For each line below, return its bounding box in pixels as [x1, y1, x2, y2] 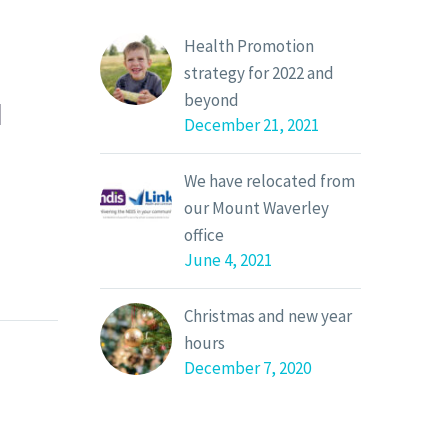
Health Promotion [184, 35, 314, 57]
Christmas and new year [184, 305, 352, 327]
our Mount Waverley [184, 197, 329, 219]
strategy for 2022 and [184, 62, 334, 84]
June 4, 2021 [184, 249, 272, 271]
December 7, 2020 [184, 357, 311, 379]
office [184, 224, 224, 246]
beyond [184, 89, 239, 111]
